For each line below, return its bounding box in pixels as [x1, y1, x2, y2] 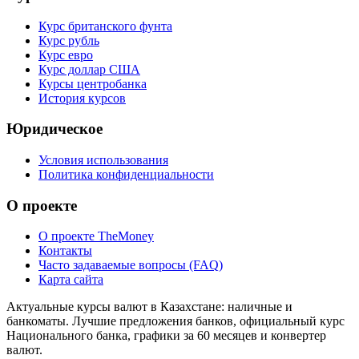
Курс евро [38, 47, 93, 62]
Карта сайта [38, 272, 103, 287]
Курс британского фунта [38, 18, 172, 33]
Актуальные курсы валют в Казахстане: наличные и [6, 300, 292, 314]
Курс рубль [38, 33, 99, 47]
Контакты [38, 244, 92, 258]
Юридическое [6, 120, 103, 138]
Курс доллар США [38, 62, 140, 76]
